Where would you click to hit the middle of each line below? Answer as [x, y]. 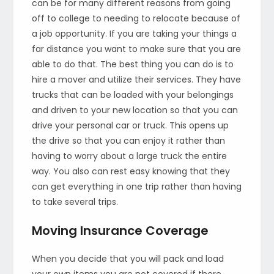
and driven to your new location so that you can [135, 110]
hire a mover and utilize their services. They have [137, 79]
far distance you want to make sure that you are [137, 49]
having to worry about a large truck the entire [130, 156]
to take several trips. [75, 202]
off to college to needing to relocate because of [136, 18]
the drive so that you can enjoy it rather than [129, 140]
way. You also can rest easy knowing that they [131, 171]
